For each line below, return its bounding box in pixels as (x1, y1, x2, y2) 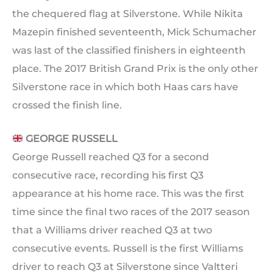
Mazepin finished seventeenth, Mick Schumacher (12, 26, 257, 38)
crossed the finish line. (12, 99, 122, 111)
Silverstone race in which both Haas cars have (12, 80, 238, 93)
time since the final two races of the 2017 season (12, 206, 250, 218)
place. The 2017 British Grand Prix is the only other (12, 62, 258, 74)
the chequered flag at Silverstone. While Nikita (12, 7, 243, 19)
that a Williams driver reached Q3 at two (12, 224, 212, 236)
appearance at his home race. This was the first (12, 188, 244, 200)
